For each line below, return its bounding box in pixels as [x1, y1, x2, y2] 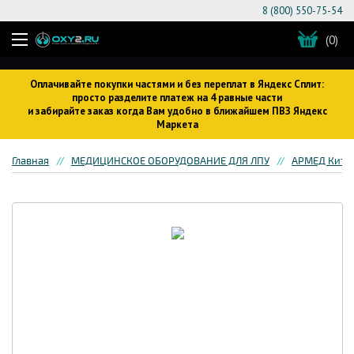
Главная [12, 155, 49, 168]
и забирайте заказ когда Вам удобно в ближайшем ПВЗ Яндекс [27, 104, 327, 118]
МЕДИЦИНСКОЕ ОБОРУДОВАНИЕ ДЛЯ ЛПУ [71, 155, 269, 168]
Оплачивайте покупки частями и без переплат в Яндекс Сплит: [30, 77, 324, 91]
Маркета [156, 118, 198, 131]
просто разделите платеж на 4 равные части [72, 91, 282, 104]
